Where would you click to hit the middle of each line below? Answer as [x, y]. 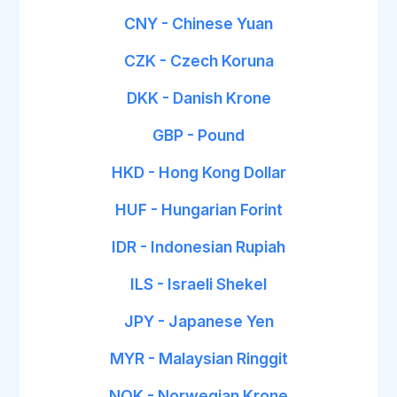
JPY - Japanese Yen [198, 321]
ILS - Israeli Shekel [198, 284]
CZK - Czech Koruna [198, 61]
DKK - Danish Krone [198, 98]
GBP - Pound [198, 135]
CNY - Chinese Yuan [198, 23]
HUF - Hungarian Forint [198, 210]
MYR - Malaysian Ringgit [198, 358]
